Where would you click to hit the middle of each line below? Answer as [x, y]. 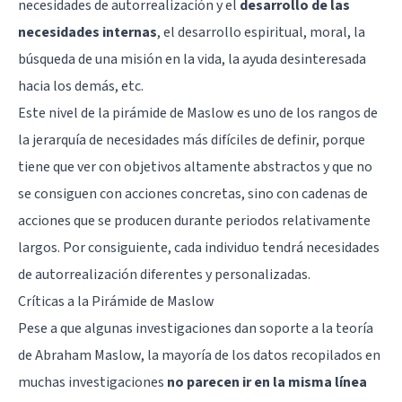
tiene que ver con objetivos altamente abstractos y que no [195, 167]
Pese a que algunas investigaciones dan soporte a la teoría [196, 329]
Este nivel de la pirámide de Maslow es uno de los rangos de [198, 114]
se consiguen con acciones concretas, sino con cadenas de [193, 194]
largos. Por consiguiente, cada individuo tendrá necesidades [199, 248]
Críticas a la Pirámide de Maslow [116, 302]
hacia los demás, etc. [81, 87]
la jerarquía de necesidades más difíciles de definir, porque [192, 140]
